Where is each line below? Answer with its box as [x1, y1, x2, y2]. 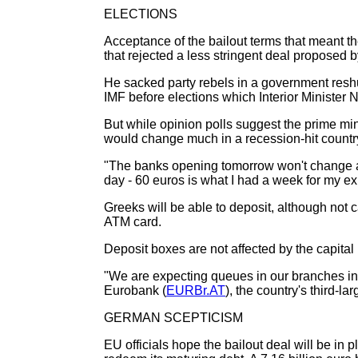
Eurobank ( [104, 284, 166, 297]
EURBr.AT [166, 284, 225, 297]
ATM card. [104, 215, 161, 229]
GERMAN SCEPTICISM [104, 311, 243, 324]
